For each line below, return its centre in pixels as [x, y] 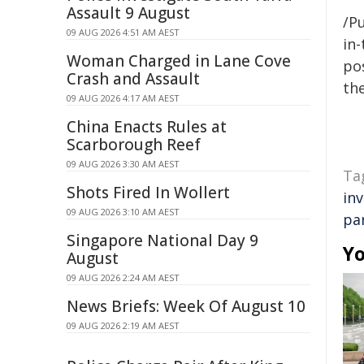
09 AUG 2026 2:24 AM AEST [123, 277]
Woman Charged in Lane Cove [179, 61]
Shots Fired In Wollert [148, 193]
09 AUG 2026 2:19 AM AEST [123, 325]
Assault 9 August [128, 13]
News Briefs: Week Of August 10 [186, 306]
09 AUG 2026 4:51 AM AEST [123, 32]
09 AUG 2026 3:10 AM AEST [123, 212]
